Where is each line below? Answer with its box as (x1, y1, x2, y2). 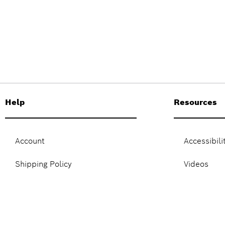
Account (15, 136, 45, 147)
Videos (184, 159, 208, 170)
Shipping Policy (15, 159, 72, 170)
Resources (174, 96, 217, 107)
